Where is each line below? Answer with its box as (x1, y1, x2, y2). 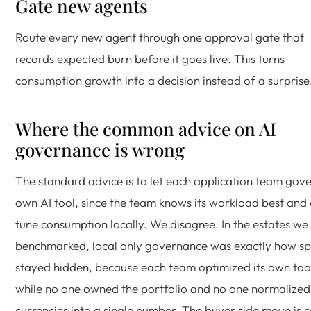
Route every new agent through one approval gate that (15, 30, 304, 44)
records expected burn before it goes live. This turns (15, 51, 285, 66)
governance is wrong (15, 137, 185, 162)
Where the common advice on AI (15, 117, 276, 141)
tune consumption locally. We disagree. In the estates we (15, 217, 308, 231)
